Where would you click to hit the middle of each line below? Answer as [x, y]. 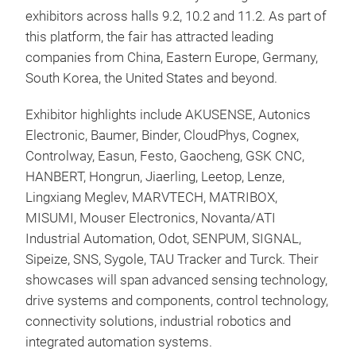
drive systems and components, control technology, [177, 301]
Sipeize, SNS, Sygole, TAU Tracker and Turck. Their [172, 259]
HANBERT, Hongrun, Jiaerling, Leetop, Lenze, [155, 177]
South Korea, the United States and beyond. [151, 78]
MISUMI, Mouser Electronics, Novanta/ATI [151, 218]
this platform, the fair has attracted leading [149, 37]
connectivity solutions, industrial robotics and [158, 321]
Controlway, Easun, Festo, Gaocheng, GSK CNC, [165, 156]
